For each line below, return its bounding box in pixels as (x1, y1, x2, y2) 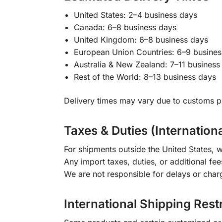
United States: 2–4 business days (73, 10, 197, 20)
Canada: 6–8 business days (73, 22, 176, 33)
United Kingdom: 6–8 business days (73, 35, 208, 45)
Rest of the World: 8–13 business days (73, 72, 216, 82)
